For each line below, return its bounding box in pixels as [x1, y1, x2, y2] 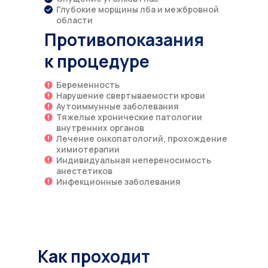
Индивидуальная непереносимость [56, 154, 211, 166]
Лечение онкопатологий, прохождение [56, 132, 227, 144]
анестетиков [56, 165, 112, 176]
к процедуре [44, 49, 150, 72]
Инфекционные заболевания [56, 175, 181, 187]
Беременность [56, 78, 120, 90]
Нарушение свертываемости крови [56, 89, 205, 101]
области [56, 14, 93, 26]
